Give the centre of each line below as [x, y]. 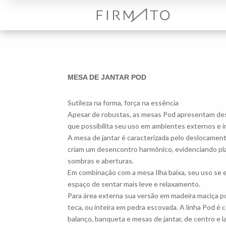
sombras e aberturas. [101, 160]
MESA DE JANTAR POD [107, 77]
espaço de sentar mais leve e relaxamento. [134, 184]
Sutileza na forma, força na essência [123, 102]
